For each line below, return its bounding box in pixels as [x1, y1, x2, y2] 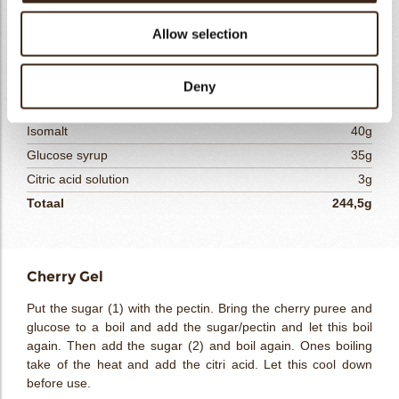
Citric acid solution [27, 172, 129, 187]
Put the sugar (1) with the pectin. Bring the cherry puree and [27, 301, 372, 316]
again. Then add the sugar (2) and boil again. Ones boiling [27, 338, 372, 354]
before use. [27, 376, 91, 391]
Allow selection [151, 26, 248, 42]
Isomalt [27, 124, 68, 139]
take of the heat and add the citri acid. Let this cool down [27, 357, 372, 372]
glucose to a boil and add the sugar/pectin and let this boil [27, 320, 372, 335]
